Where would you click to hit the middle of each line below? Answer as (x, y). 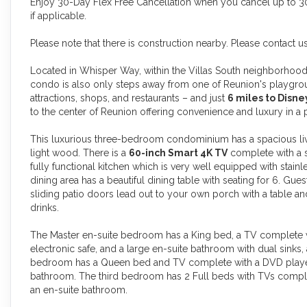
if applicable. (58, 15)
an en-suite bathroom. (79, 290)
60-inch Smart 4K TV (178, 152)
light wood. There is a (79, 152)
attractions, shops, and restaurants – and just (129, 98)
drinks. (45, 207)
